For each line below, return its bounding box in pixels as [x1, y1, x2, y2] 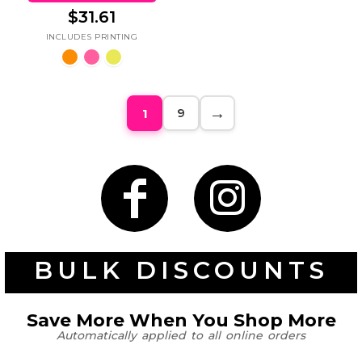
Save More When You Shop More [26, 309, 336, 332]
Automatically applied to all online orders [56, 328, 306, 343]
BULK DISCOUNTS [33, 255, 329, 286]
